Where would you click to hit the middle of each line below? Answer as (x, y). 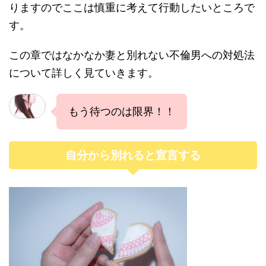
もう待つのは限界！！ (122, 111)
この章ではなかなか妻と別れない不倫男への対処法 (132, 55)
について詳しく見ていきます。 (84, 73)
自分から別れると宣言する (133, 155)
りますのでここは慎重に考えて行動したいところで (132, 7)
